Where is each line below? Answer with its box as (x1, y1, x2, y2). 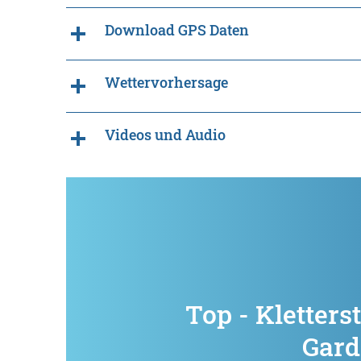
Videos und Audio (105, 125, 226, 144)
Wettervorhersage (105, 73, 228, 92)
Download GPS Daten (105, 20, 249, 39)
